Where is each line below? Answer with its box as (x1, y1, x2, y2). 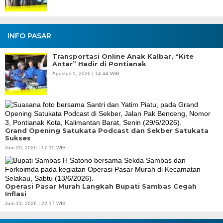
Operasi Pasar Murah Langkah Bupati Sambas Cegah (5, 182, 197, 190)
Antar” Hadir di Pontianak (52, 59, 146, 68)
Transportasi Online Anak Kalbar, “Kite (52, 52, 194, 60)
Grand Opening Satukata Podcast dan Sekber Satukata (5, 126, 209, 134)
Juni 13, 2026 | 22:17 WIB (5, 200, 66, 206)
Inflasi (5, 189, 26, 198)
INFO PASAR (7, 31, 51, 40)
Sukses (5, 133, 31, 142)
